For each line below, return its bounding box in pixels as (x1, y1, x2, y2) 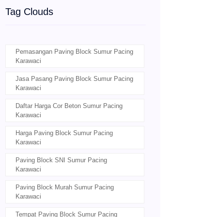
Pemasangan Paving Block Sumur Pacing (15, 48, 133, 56)
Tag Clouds (5, 6, 53, 17)
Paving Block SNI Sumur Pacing (15, 156, 107, 164)
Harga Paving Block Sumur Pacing (15, 129, 113, 137)
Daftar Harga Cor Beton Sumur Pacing (15, 102, 123, 110)
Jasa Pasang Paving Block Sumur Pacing (15, 75, 133, 83)
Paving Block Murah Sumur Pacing (15, 184, 114, 191)
